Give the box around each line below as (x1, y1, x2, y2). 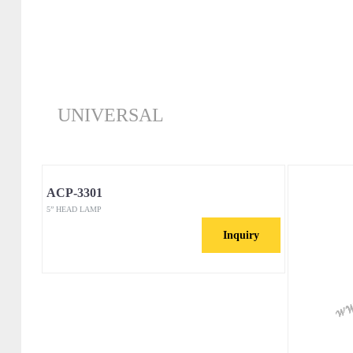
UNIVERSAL (57, 105, 164, 125)
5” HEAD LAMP (46, 205, 102, 214)
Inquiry (222, 229, 259, 241)
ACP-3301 (46, 186, 102, 199)
